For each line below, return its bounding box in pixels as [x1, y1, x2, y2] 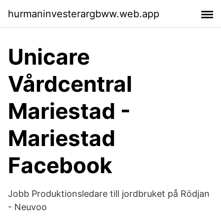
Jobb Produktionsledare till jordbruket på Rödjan [8, 188, 210, 199]
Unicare [8, 43, 90, 70]
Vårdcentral [8, 71, 132, 97]
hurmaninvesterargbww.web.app [8, 7, 159, 20]
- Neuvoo [8, 202, 47, 212]
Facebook [8, 152, 112, 179]
